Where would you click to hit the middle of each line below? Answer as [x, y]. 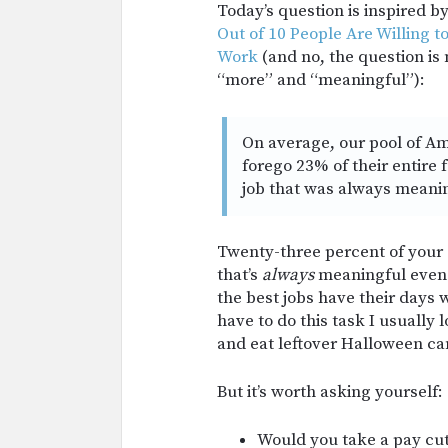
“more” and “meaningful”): [321, 79]
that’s [239, 274]
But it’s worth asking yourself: [330, 391]
